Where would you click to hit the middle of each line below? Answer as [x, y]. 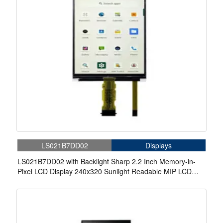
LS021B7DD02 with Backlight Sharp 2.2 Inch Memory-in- [107, 162]
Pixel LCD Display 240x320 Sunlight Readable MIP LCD [105, 171]
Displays [159, 146]
